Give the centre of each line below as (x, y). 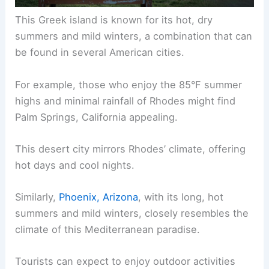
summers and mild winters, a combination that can (134, 36)
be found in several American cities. (100, 53)
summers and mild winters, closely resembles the (132, 213)
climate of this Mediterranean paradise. (108, 230)
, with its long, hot (181, 197)
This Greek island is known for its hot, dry (114, 20)
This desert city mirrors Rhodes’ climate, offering (131, 149)
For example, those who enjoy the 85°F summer (129, 84)
